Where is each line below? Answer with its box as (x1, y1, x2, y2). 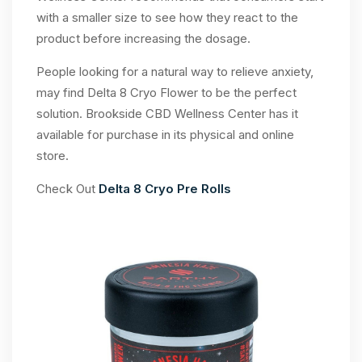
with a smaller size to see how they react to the (36, 10, 298, 25)
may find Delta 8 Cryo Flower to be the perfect (36, 85, 297, 100)
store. (36, 148, 69, 163)
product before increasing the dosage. (36, 31, 250, 46)
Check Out (36, 181, 99, 196)
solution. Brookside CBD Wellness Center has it (36, 106, 298, 121)
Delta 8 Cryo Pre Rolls (99, 181, 231, 196)
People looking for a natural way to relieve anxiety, (36, 64, 314, 79)
